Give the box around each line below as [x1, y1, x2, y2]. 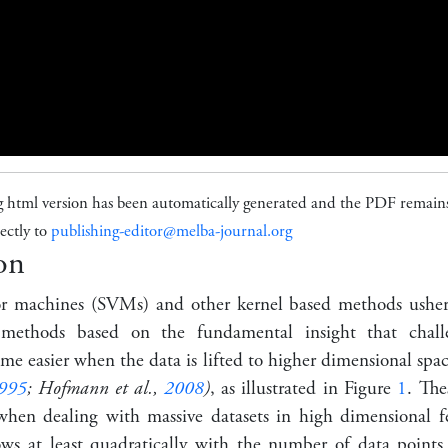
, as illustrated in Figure [209, 375, 398, 401]
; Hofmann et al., [26, 375, 164, 401]
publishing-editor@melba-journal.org [51, 220, 292, 242]
